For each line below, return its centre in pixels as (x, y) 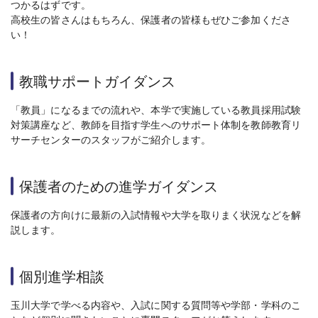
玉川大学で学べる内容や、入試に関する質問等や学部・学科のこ (156, 306)
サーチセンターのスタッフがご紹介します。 (111, 140)
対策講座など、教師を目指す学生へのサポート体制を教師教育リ (156, 125)
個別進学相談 (62, 277)
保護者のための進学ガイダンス (119, 187)
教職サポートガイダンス (97, 82)
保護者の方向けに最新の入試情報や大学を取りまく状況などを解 (156, 215)
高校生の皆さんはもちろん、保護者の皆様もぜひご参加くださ (151, 20)
